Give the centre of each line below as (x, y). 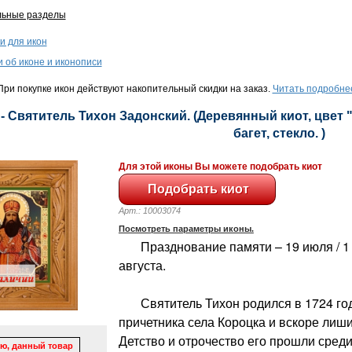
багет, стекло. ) (279, 133)
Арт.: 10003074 (156, 210)
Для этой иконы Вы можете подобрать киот (220, 166)
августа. (142, 265)
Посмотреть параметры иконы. (186, 228)
